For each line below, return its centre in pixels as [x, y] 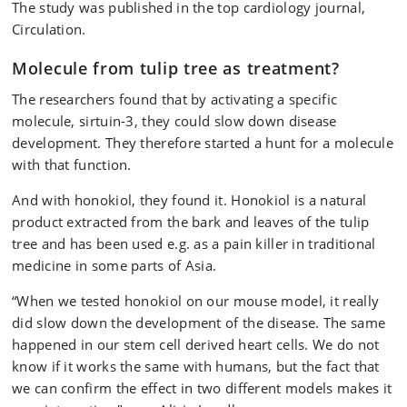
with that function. [72, 164]
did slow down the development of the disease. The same [199, 323]
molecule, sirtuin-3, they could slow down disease [174, 121]
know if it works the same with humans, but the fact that [196, 366]
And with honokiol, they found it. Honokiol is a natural [189, 200]
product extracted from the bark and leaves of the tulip [191, 222]
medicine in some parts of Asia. [114, 265]
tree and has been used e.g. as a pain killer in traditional [194, 243]
